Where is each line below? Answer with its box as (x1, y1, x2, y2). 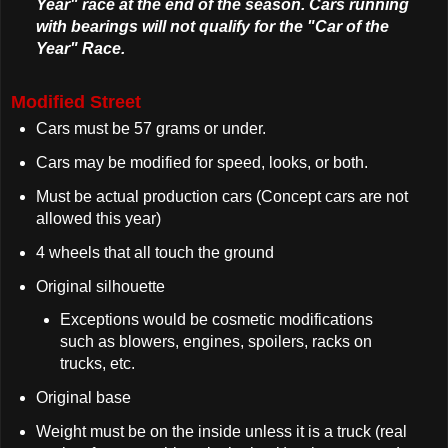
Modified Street (11, 92, 141, 113)
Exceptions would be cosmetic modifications (60, 311, 374, 329)
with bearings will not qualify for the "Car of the (35, 18, 389, 36)
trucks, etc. (60, 355, 136, 373)
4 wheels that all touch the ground (35, 243, 274, 261)
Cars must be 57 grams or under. (35, 120, 270, 138)
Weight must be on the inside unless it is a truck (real (35, 423, 407, 441)
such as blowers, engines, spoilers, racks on (60, 333, 373, 351)
